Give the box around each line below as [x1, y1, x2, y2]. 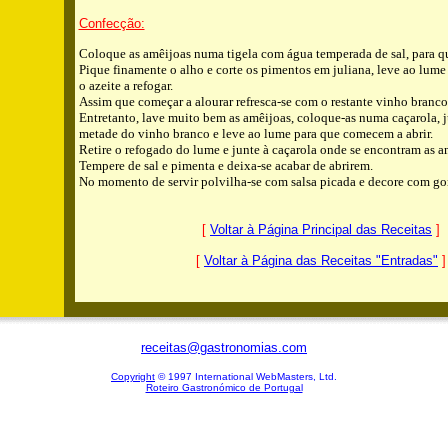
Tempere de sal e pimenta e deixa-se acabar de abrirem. [78, 158, 373, 173]
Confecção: [78, 16, 145, 31]
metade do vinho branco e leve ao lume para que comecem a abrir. [78, 126, 433, 141]
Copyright [111, 371, 155, 382]
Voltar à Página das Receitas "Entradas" [204, 253, 438, 268]
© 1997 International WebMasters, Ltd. [155, 371, 337, 382]
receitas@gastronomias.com [141, 340, 307, 355]
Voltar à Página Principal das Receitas [210, 222, 432, 237]
